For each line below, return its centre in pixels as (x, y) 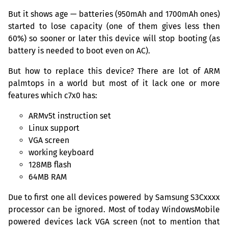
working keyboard (61, 152)
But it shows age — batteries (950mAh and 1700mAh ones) (114, 14)
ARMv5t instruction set (70, 116)
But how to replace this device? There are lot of (106, 71)
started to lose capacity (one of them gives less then (114, 26)
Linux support (54, 128)
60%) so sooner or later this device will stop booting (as (114, 38)
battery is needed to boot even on (72, 50)
